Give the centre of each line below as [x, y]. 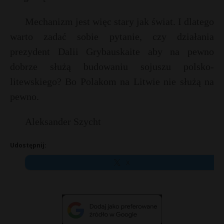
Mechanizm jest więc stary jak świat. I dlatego [119, 21]
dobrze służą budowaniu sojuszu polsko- [112, 66]
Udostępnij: [28, 145]
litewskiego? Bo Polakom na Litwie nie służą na [112, 81]
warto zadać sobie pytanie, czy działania [112, 36]
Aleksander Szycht [63, 121]
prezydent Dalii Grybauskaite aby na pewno [112, 51]
